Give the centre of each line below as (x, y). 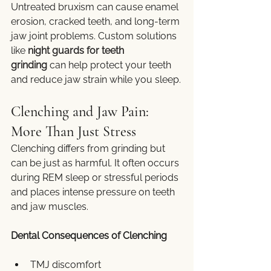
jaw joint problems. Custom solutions (95, 36)
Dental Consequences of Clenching (89, 236)
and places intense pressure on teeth (94, 192)
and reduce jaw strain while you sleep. (96, 80)
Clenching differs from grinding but (89, 149)
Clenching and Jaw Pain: (82, 112)
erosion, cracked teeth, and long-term (96, 22)
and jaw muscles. (50, 207)
